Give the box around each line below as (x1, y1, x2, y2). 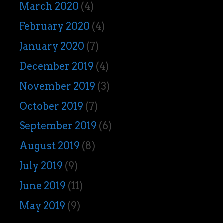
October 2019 (19, 100, 83, 112)
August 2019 (19, 139, 80, 152)
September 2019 (19, 119, 97, 132)
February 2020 (19, 20, 90, 32)
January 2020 (19, 40, 84, 52)
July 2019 (19, 159, 63, 172)
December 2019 (19, 60, 94, 72)
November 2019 (19, 80, 95, 92)
